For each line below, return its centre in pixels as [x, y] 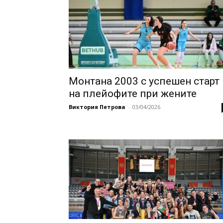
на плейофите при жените [133, 94]
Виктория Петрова [97, 107]
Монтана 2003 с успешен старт [144, 81]
